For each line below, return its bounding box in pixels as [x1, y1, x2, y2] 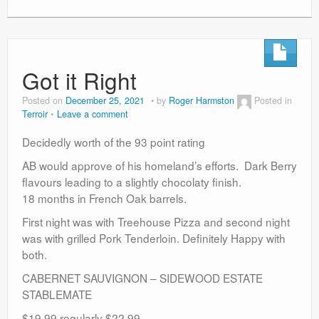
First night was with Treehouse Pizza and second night [22, 213, 290, 229]
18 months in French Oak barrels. [22, 189, 187, 206]
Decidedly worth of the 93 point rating [22, 133, 205, 150]
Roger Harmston [169, 93, 234, 107]
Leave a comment [57, 107, 128, 120]
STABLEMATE [22, 286, 92, 302]
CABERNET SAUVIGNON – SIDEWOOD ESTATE [22, 269, 263, 286]
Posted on [22, 93, 66, 107]
